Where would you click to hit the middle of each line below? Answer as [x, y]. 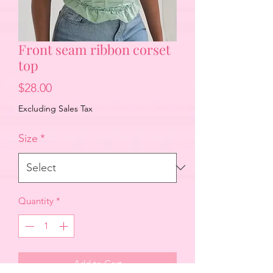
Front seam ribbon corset [94, 49]
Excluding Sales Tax [55, 108]
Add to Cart [97, 264]
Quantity [36, 200]
